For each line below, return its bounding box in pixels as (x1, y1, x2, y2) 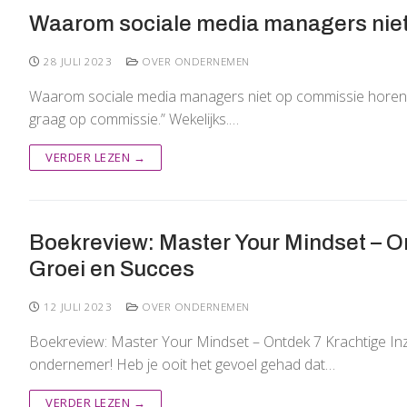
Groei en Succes (29, 257, 194, 282)
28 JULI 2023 (44, 55, 112, 69)
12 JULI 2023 (44, 300, 112, 314)
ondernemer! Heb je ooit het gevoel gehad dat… (29, 354, 335, 375)
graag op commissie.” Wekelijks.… (29, 109, 239, 130)
